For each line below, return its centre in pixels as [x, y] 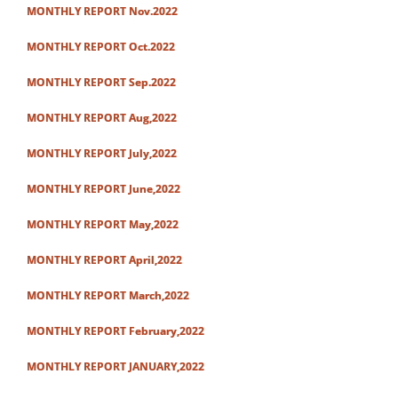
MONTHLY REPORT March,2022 [108, 295]
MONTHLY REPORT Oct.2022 [101, 47]
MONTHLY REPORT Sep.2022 [101, 82]
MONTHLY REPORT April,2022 [104, 260]
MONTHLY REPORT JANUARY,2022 [115, 366]
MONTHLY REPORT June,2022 [103, 189]
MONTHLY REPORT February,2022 [115, 331]
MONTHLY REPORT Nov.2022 [102, 11]
